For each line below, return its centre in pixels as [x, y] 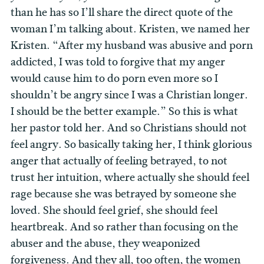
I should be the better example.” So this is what [124, 112]
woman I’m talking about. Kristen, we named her [130, 29]
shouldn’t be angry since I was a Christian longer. [129, 95]
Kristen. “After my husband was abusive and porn [132, 46]
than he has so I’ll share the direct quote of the [122, 13]
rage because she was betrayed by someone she [123, 194]
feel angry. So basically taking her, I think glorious [131, 145]
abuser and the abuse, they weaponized [105, 244]
